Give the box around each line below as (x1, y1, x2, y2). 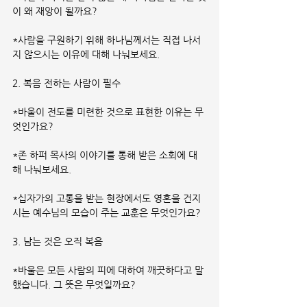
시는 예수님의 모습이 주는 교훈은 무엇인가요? (12, 206, 201, 218)
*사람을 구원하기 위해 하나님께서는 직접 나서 (12, 34, 201, 45)
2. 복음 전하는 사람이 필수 (12, 77, 121, 88)
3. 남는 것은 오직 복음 (12, 235, 103, 247)
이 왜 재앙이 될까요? (12, 5, 97, 16)
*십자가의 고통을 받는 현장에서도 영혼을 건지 (12, 192, 201, 204)
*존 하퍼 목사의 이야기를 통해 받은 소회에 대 (12, 149, 197, 160)
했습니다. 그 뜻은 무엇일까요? (12, 278, 136, 290)
